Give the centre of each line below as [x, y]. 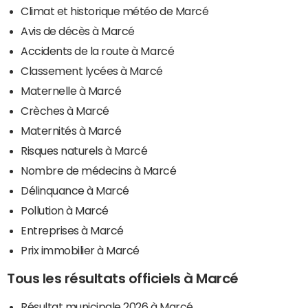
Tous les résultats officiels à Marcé [123, 278]
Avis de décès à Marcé [78, 31]
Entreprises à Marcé [72, 230]
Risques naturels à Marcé [84, 150]
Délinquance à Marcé [75, 190]
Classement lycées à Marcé [92, 70]
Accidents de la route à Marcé [98, 51]
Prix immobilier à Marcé [80, 250]
